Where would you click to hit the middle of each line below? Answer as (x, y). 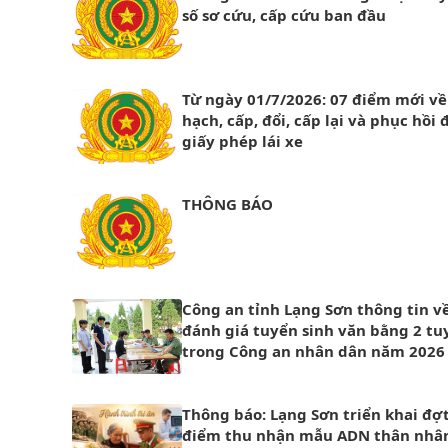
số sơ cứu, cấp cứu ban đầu (284, 15)
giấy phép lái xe (242, 141)
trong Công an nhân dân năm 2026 (313, 351)
